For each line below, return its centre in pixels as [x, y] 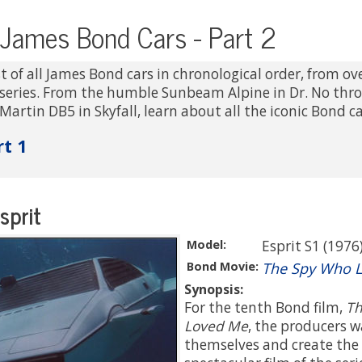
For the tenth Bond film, [265, 307]
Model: [206, 244]
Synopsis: [214, 289]
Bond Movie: [223, 266]
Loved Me [216, 326]
